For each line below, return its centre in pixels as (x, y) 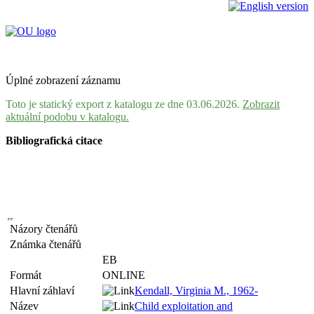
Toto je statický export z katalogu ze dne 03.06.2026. (124, 104)
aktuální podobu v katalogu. (67, 117)
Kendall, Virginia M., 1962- (196, 291)
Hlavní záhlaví (45, 291)
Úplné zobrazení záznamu (63, 80)
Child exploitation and (184, 306)
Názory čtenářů (47, 229)
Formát (28, 275)
